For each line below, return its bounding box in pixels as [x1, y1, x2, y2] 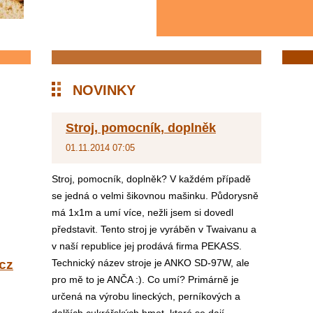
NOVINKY [73, 82, 136, 98]
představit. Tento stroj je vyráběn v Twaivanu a [52, 224, 256, 235]
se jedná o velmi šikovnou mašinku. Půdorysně [52, 190, 259, 201]
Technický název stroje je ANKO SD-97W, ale [52, 257, 249, 268]
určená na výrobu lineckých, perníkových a [52, 291, 240, 302]
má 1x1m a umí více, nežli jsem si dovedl [52, 207, 233, 218]
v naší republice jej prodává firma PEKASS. [52, 240, 242, 252]
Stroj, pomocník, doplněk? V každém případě [52, 173, 251, 184]
